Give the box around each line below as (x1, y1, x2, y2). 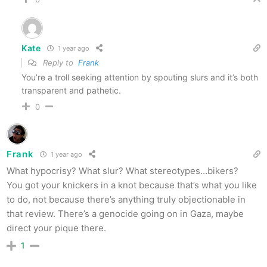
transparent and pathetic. (21, 85, 121, 95)
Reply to (41, 57, 78, 67)
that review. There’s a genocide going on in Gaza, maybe (7, 207, 244, 219)
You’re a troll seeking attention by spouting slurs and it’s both (21, 72, 258, 82)
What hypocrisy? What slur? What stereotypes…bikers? (7, 164, 238, 176)
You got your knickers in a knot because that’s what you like (7, 179, 257, 191)
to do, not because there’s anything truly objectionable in (7, 193, 246, 205)
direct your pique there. (7, 222, 106, 234)
